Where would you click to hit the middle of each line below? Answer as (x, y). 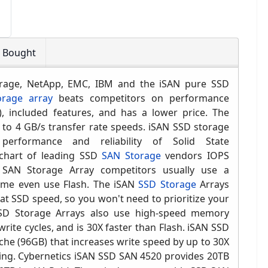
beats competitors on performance (141, 98)
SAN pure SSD (196, 84)
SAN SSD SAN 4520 (119, 256)
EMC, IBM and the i (115, 84)
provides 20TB (196, 256)
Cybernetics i (48, 256)
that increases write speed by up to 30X (138, 242)
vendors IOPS (195, 156)
